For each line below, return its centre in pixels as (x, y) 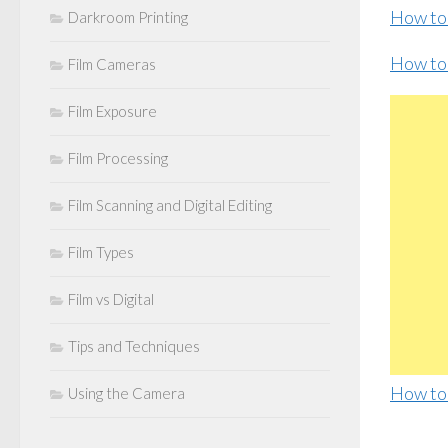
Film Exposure (112, 111)
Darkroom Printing (128, 17)
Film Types (101, 252)
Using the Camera (126, 393)
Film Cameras (112, 64)
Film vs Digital (111, 299)
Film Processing (118, 158)
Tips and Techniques (134, 346)
